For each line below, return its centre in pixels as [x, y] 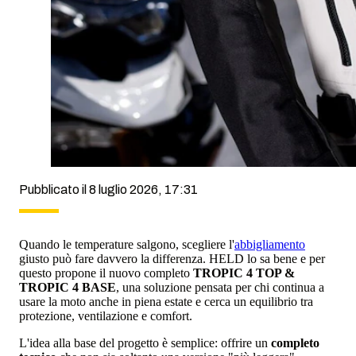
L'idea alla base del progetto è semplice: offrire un [145, 342]
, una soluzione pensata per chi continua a [220, 287]
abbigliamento [270, 244]
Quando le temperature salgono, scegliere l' [127, 244]
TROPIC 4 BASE [68, 287]
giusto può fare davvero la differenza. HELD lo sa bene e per [172, 258]
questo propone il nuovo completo [104, 273]
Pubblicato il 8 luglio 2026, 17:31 [108, 189]
